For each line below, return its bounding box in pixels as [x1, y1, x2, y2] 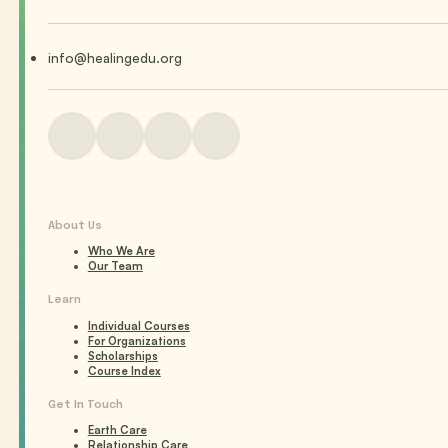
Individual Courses [87, 318, 190, 333]
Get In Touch [47, 398, 123, 411]
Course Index [87, 363, 161, 378]
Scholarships [87, 348, 158, 363]
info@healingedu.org [47, 49, 182, 66]
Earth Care [87, 422, 147, 437]
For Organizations [87, 333, 186, 348]
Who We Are [87, 244, 155, 259]
